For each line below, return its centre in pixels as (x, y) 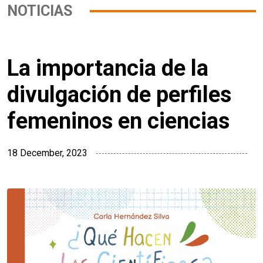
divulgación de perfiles (119, 95)
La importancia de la (108, 68)
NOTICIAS (40, 11)
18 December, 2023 (47, 153)
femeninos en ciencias (118, 121)
